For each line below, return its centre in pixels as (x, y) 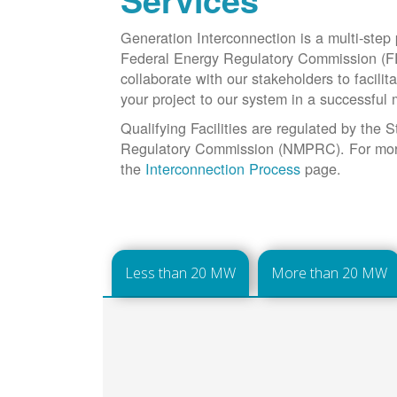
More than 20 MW (330, 273)
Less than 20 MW (181, 273)
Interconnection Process (223, 169)
